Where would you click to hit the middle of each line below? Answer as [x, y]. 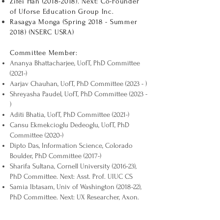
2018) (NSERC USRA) [42, 32]
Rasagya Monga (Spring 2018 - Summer [74, 22]
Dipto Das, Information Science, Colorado [71, 146]
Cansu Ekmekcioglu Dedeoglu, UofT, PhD [69, 125]
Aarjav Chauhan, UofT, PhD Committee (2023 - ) [78, 84]
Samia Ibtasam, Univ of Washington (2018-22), [76, 187]
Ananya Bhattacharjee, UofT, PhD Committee [75, 63]
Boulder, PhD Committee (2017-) [55, 156]
